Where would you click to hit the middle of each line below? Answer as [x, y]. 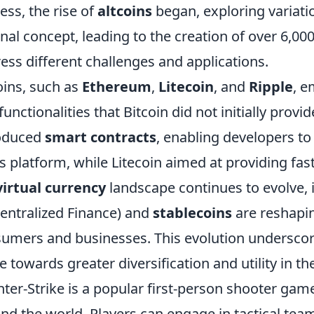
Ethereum [117, 86]
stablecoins [192, 212]
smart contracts [101, 137]
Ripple [271, 86]
